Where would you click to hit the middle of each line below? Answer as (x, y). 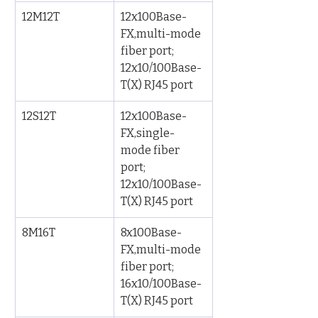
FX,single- (148, 133)
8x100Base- (151, 232)
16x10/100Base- (161, 284)
